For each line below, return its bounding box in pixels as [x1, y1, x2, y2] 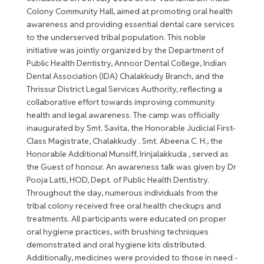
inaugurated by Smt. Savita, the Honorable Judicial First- [26, 122, 235, 133]
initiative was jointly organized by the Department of [26, 44, 224, 55]
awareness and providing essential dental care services [26, 18, 235, 29]
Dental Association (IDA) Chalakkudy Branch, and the [26, 70, 224, 81]
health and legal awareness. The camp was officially [26, 109, 220, 120]
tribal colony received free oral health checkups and [26, 200, 221, 211]
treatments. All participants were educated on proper [26, 213, 226, 224]
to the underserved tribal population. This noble [26, 31, 206, 42]
